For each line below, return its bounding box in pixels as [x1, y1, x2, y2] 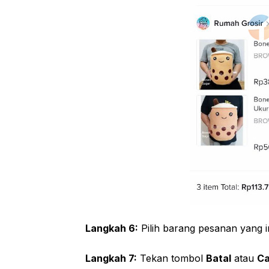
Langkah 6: [85, 222, 138, 234]
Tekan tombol [137, 252, 206, 264]
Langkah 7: [85, 252, 137, 264]
